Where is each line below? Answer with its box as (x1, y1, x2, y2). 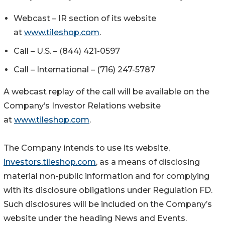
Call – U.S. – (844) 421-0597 (14, 46, 120, 56)
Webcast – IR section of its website (14, 13, 156, 23)
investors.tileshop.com (4, 157, 96, 167)
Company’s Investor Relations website (4, 100, 161, 110)
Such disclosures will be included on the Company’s (4, 199, 212, 209)
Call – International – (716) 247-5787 (14, 64, 155, 74)
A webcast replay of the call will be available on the (4, 86, 209, 96)
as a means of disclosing (97, 157, 200, 167)
